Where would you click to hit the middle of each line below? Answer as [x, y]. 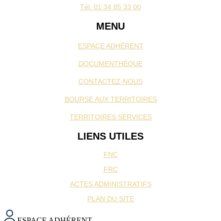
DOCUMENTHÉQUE [110, 64]
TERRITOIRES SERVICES [110, 117]
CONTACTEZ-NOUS [110, 82]
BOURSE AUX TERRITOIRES [110, 99]
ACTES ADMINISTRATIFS [110, 184]
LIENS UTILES [110, 136]
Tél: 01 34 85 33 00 [110, 7]
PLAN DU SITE [110, 199]
